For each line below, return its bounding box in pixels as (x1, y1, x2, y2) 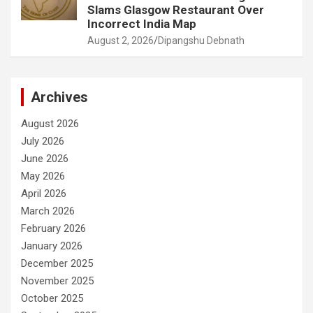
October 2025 (21, 291, 83, 305)
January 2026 (21, 239, 82, 252)
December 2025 (21, 256, 93, 270)
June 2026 (21, 152, 68, 165)
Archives (31, 88, 88, 105)
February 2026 (21, 221, 86, 235)
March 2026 (21, 204, 75, 217)
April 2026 (21, 187, 66, 200)
